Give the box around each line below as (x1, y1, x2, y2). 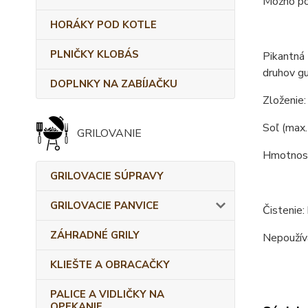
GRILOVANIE (77, 126, 142, 141)
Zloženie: (262, 93, 306, 108)
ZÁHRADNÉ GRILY (50, 228, 140, 242)
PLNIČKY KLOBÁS (50, 47, 139, 61)
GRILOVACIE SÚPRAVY (50, 169, 164, 183)
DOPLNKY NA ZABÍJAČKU (50, 77, 177, 91)
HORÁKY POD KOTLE (50, 18, 157, 32)
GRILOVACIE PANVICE (50, 199, 159, 212)
